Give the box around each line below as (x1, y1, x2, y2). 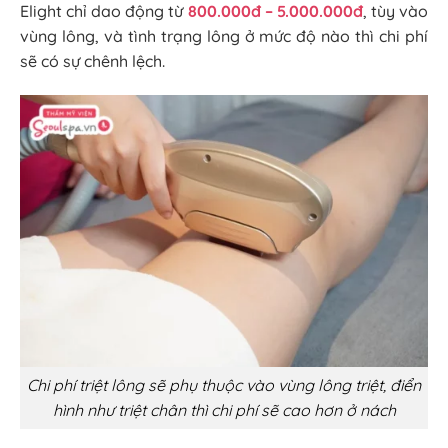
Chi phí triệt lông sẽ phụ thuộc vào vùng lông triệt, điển (27, 375, 421, 396)
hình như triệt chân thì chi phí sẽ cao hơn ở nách (52, 400, 396, 421)
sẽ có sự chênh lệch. (20, 50, 165, 71)
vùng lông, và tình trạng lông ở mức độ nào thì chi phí (20, 25, 428, 46)
